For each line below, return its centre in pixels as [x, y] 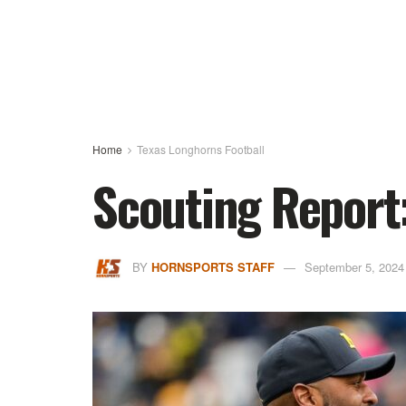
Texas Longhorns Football [201, 149]
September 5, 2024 [354, 267]
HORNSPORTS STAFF [213, 267]
